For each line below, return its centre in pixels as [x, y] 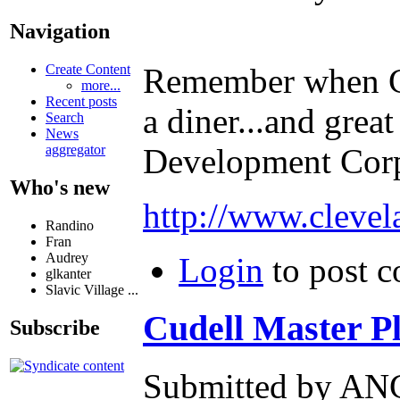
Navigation [60, 32]
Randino [70, 226]
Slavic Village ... [92, 290]
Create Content [88, 70]
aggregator [75, 150]
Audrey [67, 258]
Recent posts [81, 102]
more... [101, 86]
